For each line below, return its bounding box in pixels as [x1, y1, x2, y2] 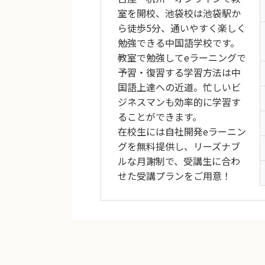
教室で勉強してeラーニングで [118, 50, 246, 64]
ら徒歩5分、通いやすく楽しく [118, 20, 246, 35]
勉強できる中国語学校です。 [118, 35, 240, 50]
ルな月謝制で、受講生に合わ [118, 153, 240, 168]
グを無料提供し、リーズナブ [118, 138, 240, 153]
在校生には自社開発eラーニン [118, 124, 246, 138]
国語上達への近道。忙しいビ [118, 79, 241, 94]
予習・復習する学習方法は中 [118, 64, 241, 79]
